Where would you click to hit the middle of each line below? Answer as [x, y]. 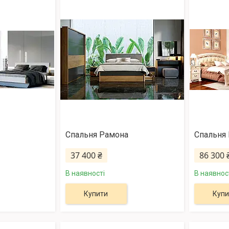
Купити [96, 194]
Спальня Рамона [97, 135]
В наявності [85, 174]
